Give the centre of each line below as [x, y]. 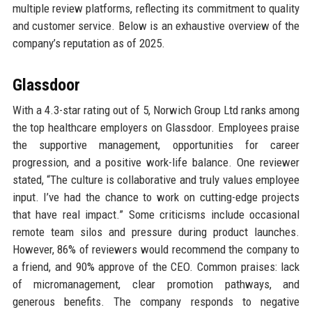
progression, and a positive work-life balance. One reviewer [156, 162]
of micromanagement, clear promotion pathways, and [156, 284]
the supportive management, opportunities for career [156, 145]
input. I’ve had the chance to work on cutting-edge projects [156, 197]
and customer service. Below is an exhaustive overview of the [156, 25]
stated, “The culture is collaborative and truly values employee [156, 179]
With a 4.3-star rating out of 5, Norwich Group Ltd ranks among [156, 110]
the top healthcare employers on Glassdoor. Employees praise [156, 127]
